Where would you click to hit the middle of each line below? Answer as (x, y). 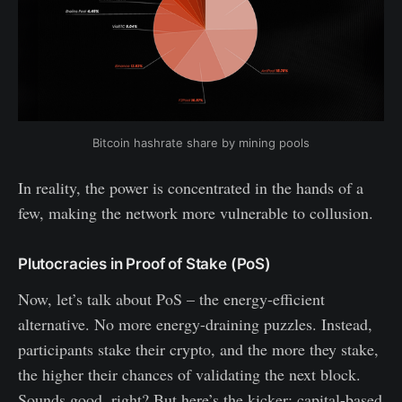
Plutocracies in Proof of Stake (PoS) (146, 263)
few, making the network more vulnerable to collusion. (196, 212)
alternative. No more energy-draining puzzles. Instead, (195, 323)
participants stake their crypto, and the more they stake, (198, 349)
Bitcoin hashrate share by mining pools (201, 142)
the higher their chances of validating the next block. (189, 374)
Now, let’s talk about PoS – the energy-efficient (171, 298)
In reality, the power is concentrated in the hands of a (191, 187)
